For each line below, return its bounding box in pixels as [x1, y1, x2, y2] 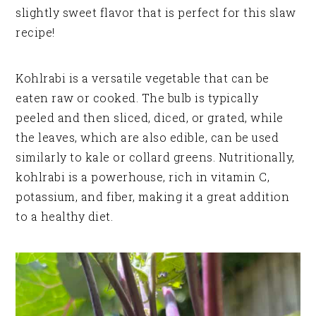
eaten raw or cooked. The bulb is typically [16, 90, 259, 105]
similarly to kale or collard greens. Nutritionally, [16, 149, 295, 164]
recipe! [16, 24, 55, 39]
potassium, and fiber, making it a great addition [16, 188, 290, 204]
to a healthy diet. [16, 208, 114, 224]
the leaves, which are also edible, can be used [16, 129, 279, 145]
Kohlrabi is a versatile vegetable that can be [16, 70, 269, 85]
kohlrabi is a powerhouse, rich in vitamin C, [16, 169, 270, 184]
